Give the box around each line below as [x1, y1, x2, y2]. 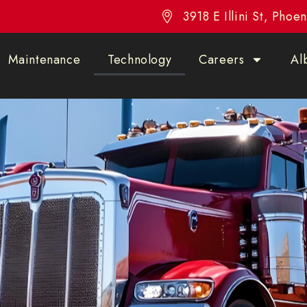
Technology [108, 51, 172, 69]
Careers [199, 51, 245, 69]
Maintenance [8, 51, 81, 69]
